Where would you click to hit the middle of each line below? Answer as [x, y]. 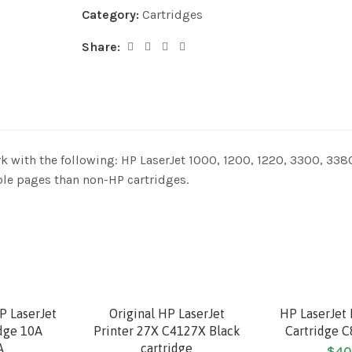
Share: [101, 46]
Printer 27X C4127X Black [167, 330]
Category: [112, 14]
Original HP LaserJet [167, 313]
